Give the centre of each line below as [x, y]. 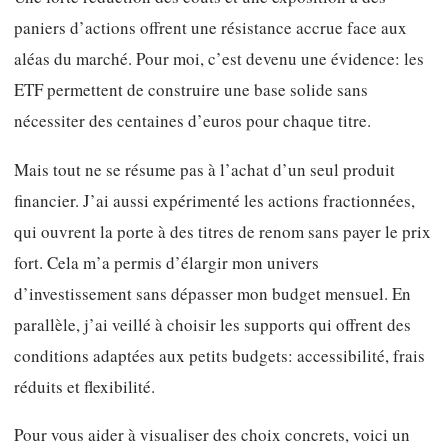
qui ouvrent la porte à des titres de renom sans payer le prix [222, 231]
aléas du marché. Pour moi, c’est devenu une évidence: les [219, 59]
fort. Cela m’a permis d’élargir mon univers [166, 262]
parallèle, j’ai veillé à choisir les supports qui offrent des [212, 324]
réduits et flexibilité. [84, 386]
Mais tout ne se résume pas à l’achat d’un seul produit [204, 169]
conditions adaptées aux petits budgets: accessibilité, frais [219, 355]
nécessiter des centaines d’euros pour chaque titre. [192, 121]
